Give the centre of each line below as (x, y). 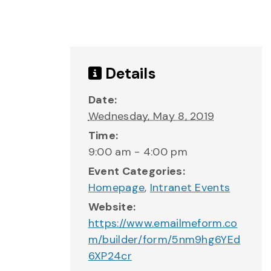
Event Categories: (136, 171)
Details (129, 73)
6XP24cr (110, 256)
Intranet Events (190, 188)
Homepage (116, 188)
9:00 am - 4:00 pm (138, 152)
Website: (112, 207)
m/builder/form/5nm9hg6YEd (164, 240)
